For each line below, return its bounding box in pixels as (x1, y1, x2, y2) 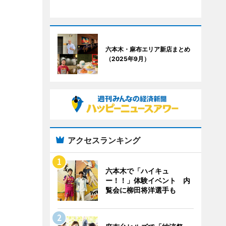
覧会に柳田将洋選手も (105, 186, 176, 194)
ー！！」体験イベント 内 (105, 176, 190, 185)
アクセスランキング (67, 135, 140, 145)
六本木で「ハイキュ (105, 166, 169, 175)
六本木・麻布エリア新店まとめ (105, 45, 190, 53)
